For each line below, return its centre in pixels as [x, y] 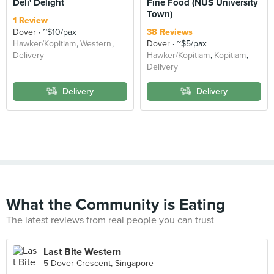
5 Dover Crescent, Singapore [98, 263]
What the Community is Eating [116, 205]
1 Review [30, 20]
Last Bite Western [82, 252]
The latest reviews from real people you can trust [110, 220]
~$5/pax [191, 44]
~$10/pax [58, 32]
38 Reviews [170, 32]
